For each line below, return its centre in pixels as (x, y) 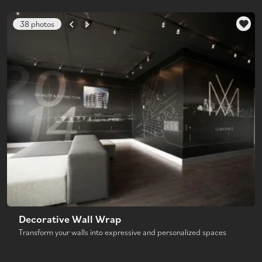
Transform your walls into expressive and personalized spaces (123, 232)
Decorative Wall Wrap (70, 219)
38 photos (37, 24)
